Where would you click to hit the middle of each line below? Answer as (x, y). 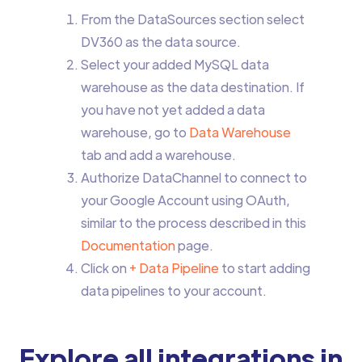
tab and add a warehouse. (158, 155)
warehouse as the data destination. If (192, 87)
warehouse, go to (133, 133)
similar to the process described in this (193, 223)
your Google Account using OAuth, (185, 200)
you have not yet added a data (173, 110)
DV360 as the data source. (160, 42)
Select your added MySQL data (175, 65)
